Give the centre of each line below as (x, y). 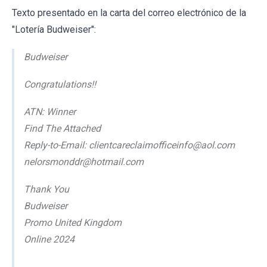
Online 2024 (49, 239)
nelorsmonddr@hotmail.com (84, 162)
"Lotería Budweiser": (54, 29)
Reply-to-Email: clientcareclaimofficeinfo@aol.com (129, 145)
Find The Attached (62, 128)
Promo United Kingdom (73, 222)
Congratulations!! (60, 84)
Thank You (46, 189)
